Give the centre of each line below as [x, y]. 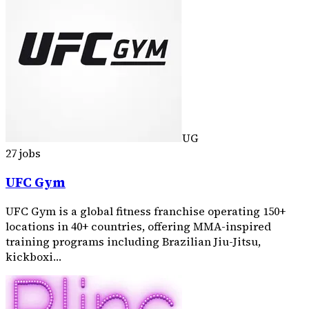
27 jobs [23, 153]
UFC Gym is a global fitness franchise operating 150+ [146, 211]
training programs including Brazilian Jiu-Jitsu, [133, 242]
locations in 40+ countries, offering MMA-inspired [138, 227]
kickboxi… [33, 257]
